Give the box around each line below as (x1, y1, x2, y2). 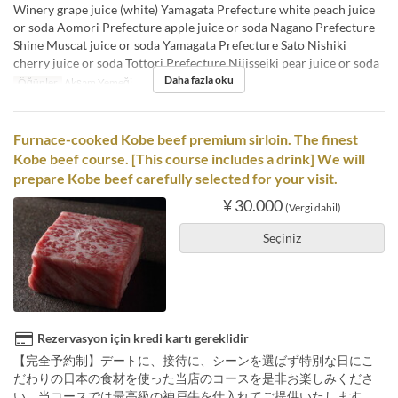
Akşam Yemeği (61, 75, 132, 89)
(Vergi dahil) (284, 200, 341, 214)
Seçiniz (262, 229, 301, 245)
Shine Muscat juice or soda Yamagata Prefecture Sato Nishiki (13, 36, 346, 52)
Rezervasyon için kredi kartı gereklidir (37, 330, 249, 346)
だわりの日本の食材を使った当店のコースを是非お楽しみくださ (13, 370, 374, 386)
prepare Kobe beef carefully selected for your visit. (13, 169, 338, 187)
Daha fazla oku (164, 72, 234, 86)
